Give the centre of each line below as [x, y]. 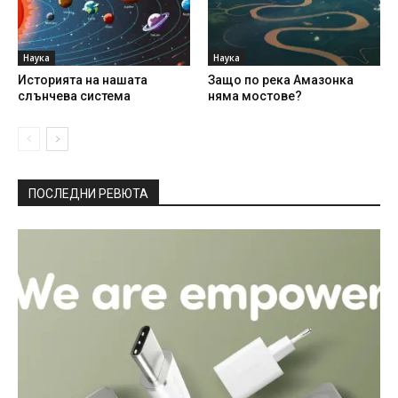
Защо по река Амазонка [281, 80]
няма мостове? [255, 96]
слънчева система [74, 96]
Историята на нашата [83, 80]
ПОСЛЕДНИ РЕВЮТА [88, 194]
